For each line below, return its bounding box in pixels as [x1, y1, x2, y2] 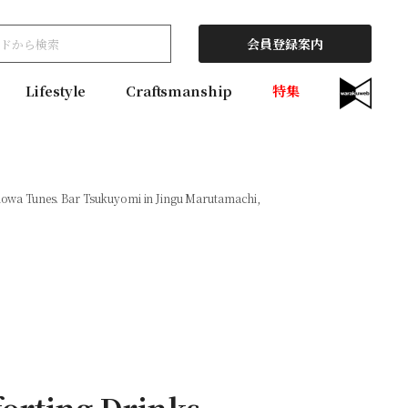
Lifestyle [25, 81, 87, 101]
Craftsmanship [126, 81, 233, 101]
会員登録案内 [247, 35, 323, 53]
